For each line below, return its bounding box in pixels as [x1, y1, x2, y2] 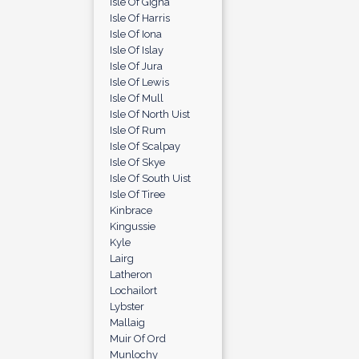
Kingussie [110, 220, 155, 232]
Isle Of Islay [110, 44, 163, 56]
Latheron [110, 268, 152, 280]
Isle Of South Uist [110, 172, 191, 184]
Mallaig [110, 317, 145, 329]
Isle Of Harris [110, 12, 170, 24]
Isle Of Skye [110, 156, 165, 168]
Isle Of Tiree [110, 188, 165, 200]
